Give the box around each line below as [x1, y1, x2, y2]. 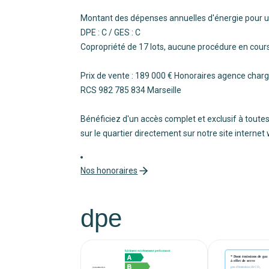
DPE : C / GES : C [80, 27, 141, 37]
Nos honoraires [80, 165, 138, 175]
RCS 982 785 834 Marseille [80, 85, 182, 95]
